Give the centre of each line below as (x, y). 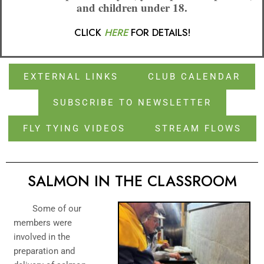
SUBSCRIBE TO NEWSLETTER (132, 103)
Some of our (47, 209)
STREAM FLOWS (198, 129)
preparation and (44, 251)
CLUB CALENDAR (194, 77)
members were (43, 223)
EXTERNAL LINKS (71, 77)
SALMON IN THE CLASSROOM (132, 181)
